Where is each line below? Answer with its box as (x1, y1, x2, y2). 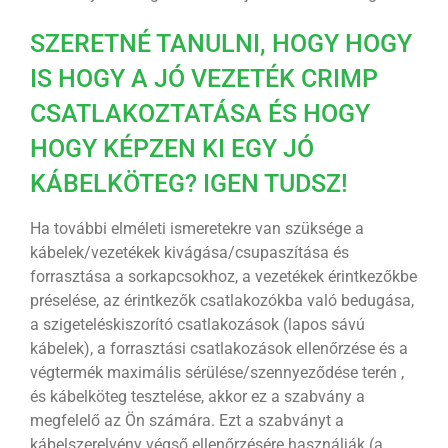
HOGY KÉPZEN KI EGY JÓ (29, 133, 314, 163)
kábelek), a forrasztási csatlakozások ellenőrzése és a (29, 339, 408, 359)
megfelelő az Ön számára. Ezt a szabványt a (29, 411, 344, 431)
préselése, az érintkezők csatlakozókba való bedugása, (29, 291, 414, 311)
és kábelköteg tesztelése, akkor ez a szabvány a (29, 387, 365, 407)
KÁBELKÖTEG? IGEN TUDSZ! (29, 168, 348, 198)
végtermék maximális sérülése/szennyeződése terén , (29, 363, 404, 383)
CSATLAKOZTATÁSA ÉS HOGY (29, 98, 370, 128)
